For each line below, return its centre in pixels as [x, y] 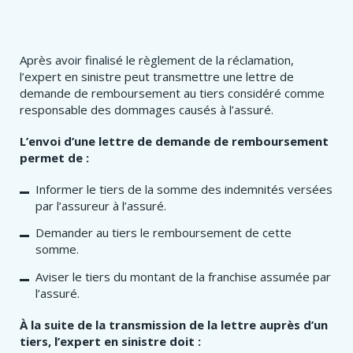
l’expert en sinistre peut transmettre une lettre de [157, 76]
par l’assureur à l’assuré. [101, 205]
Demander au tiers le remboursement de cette [163, 233]
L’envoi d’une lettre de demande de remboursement [174, 141]
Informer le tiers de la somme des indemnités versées [184, 189]
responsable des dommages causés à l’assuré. [147, 110]
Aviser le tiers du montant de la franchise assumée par [183, 277]
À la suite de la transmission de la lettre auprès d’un [174, 324]
